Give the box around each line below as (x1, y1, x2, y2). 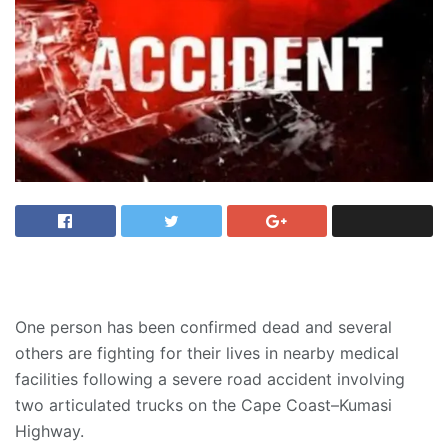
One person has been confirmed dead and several (15, 317, 392, 338)
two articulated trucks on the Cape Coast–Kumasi (15, 395, 392, 416)
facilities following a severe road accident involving (15, 369, 405, 390)
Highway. (15, 421, 84, 442)
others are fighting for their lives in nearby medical (15, 343, 399, 364)
